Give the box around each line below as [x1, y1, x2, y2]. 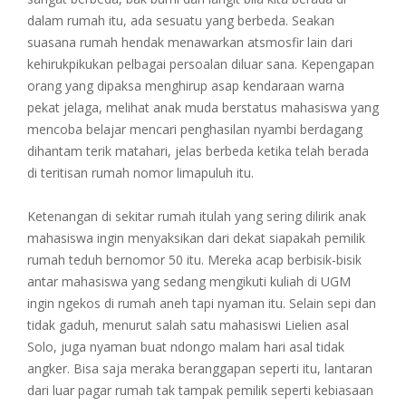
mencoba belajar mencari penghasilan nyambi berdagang [27, 121, 362, 139]
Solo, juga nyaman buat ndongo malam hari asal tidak [27, 338, 344, 356]
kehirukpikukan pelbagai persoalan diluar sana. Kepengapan [27, 55, 374, 73]
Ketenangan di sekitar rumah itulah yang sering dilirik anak [27, 208, 366, 226]
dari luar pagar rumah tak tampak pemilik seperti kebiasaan [27, 382, 373, 400]
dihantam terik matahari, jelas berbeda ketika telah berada [27, 142, 369, 160]
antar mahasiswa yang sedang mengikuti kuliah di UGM [27, 273, 351, 291]
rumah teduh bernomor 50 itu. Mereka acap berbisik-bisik [27, 251, 362, 269]
